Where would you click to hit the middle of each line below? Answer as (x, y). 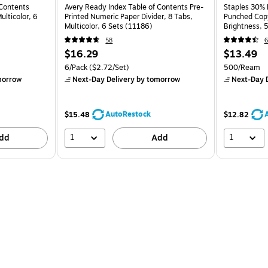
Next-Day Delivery (104, 79)
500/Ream (242, 67)
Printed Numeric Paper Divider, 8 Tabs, (129, 16)
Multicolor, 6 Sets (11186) (109, 26)
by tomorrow (158, 79)
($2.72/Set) (109, 67)
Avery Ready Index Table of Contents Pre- (134, 7)
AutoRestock (128, 114)
